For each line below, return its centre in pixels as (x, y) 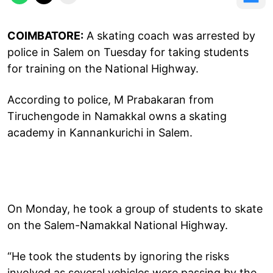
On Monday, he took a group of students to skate (135, 208)
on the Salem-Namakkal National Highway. (118, 225)
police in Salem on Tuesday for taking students (128, 52)
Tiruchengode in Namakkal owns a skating (117, 116)
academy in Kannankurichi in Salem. (100, 132)
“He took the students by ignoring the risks (118, 256)
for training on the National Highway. (103, 68)
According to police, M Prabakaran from (111, 99)
